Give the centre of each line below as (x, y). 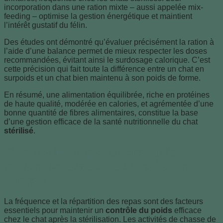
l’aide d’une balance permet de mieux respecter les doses (106, 51)
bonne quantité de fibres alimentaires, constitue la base (101, 112)
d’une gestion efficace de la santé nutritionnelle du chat (101, 121)
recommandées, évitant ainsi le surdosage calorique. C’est (107, 60)
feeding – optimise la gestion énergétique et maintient (98, 16)
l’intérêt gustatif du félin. (46, 25)
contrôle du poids (139, 210)
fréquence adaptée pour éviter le (96, 166)
